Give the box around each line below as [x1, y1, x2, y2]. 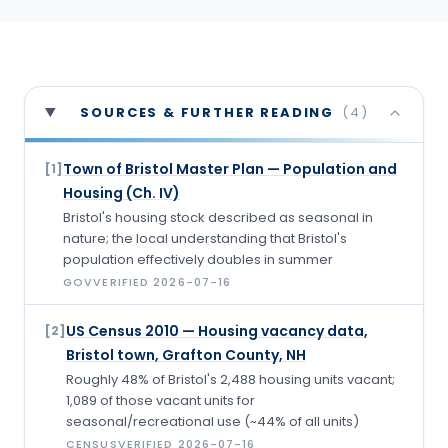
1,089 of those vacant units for [66, 391, 255, 411]
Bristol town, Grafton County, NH [66, 345, 306, 366]
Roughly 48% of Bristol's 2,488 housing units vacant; [66, 370, 395, 390]
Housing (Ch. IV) [63, 183, 180, 204]
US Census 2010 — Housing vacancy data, [66, 321, 368, 342]
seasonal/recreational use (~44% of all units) [66, 412, 359, 432]
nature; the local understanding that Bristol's [63, 229, 347, 249]
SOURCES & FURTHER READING [80, 103, 334, 123]
